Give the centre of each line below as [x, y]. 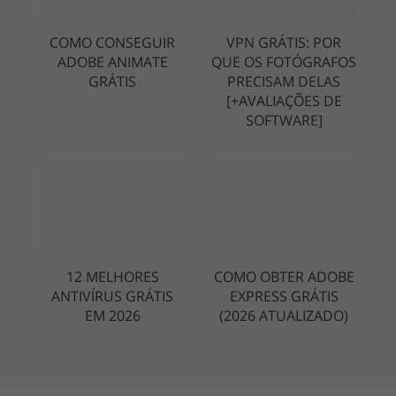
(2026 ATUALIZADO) [284, 315]
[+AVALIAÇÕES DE [284, 100]
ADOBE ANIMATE [112, 61]
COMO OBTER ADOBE [284, 276]
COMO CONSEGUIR [112, 42]
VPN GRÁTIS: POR [284, 42]
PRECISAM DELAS [284, 81]
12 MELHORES [112, 276]
